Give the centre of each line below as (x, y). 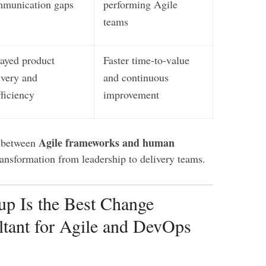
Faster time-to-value (146, 60)
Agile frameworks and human (107, 142)
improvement (131, 94)
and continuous (136, 77)
